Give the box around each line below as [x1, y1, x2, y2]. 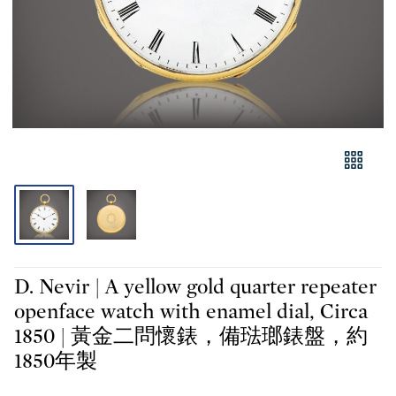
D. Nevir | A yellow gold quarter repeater [14, 277, 377, 298]
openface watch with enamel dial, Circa [14, 301, 368, 323]
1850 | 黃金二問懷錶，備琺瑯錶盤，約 [14, 326, 368, 347]
